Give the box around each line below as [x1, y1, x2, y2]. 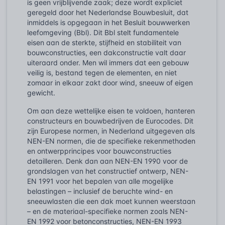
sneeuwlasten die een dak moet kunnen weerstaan [27, 196, 195, 205]
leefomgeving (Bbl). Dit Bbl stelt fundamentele [27, 28, 179, 37]
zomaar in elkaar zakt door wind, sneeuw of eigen [27, 78, 193, 87]
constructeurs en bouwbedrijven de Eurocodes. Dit [27, 116, 193, 125]
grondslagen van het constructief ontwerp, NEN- [27, 166, 188, 175]
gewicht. [27, 88, 55, 97]
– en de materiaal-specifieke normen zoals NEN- [27, 206, 188, 215]
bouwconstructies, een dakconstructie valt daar [27, 48, 186, 57]
